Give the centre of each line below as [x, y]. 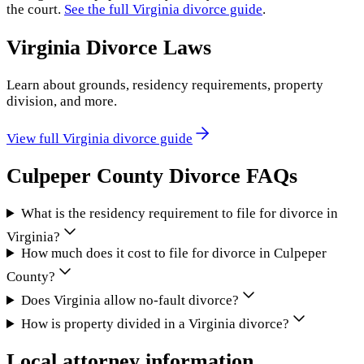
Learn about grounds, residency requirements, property [165, 84]
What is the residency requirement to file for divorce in [180, 214]
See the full [98, 10]
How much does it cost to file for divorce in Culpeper [174, 253]
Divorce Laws [146, 47]
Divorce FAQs [230, 175]
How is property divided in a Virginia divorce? [156, 324]
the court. [34, 10]
